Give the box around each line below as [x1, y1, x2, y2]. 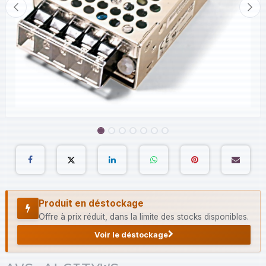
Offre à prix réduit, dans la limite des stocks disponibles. [39, 211, 249, 221]
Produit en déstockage [39, 198, 144, 210]
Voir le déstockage [94, 230, 168, 239]
